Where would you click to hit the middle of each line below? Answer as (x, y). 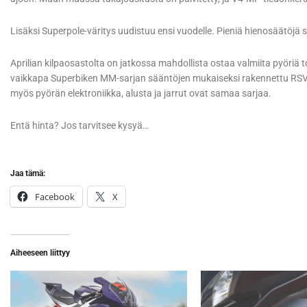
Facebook (55, 197)
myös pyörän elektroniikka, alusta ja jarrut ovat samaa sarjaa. (141, 94)
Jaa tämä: (28, 174)
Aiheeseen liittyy (40, 253)
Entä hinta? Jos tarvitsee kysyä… (79, 126)
